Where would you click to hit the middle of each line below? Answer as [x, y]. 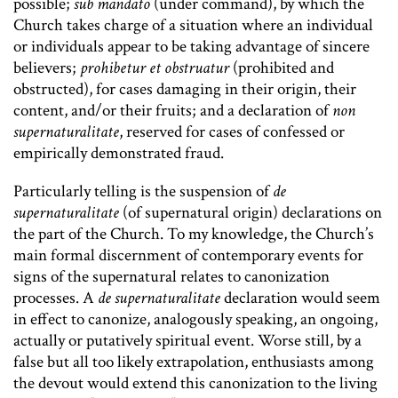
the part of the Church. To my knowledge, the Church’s [194, 235]
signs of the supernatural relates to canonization [171, 277]
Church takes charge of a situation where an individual [193, 26]
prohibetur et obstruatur [155, 68]
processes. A [56, 298]
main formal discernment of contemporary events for [188, 256]
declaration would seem [300, 298]
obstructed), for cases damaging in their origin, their [185, 90]
